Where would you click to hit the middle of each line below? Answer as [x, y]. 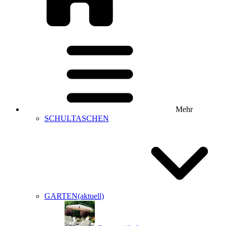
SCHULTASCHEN [77, 118]
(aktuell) [91, 196]
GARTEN [61, 196]
